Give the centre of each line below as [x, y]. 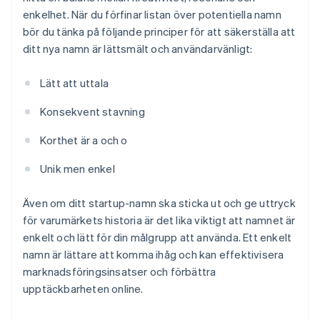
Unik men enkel [77, 169]
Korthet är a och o [84, 140]
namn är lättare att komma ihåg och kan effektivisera [154, 255]
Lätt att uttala [74, 83]
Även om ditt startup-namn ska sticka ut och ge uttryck [159, 203]
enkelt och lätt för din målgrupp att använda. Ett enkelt [157, 237]
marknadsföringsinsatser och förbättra [120, 272]
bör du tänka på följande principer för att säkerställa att [159, 32]
